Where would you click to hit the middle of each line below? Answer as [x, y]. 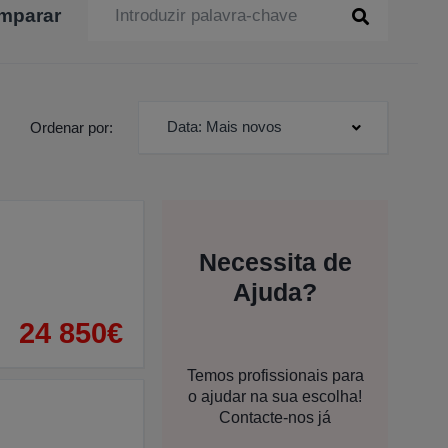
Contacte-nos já [275, 417]
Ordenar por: [71, 127]
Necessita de [275, 261]
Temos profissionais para [275, 375]
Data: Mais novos [224, 126]
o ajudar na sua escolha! [275, 396]
